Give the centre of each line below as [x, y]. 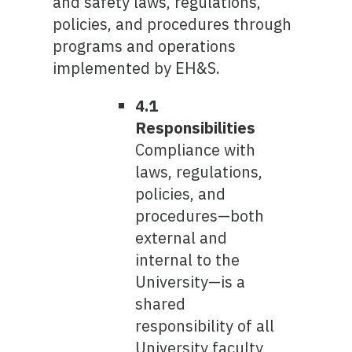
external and [181, 238]
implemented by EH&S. [137, 68]
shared [161, 304]
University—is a [191, 282]
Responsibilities [196, 128]
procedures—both [200, 216]
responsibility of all [205, 326]
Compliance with [196, 150]
